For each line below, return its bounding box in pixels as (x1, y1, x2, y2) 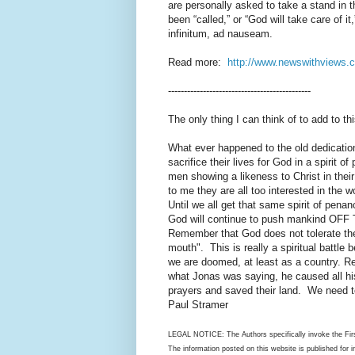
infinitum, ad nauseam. (168, 27, 273, 40)
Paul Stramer (168, 298, 228, 311)
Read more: (168, 55, 227, 68)
